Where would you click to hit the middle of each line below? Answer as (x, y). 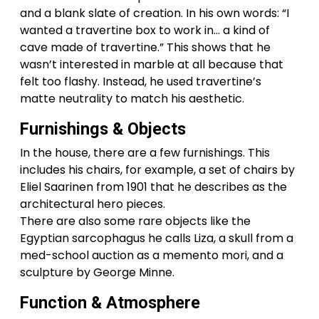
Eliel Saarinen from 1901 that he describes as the (153, 187)
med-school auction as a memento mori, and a (152, 255)
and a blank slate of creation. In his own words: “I (155, 13)
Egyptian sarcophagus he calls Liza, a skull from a (157, 238)
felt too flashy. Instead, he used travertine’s (141, 81)
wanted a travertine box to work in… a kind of (145, 30)
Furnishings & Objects (103, 129)
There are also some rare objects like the (135, 221)
